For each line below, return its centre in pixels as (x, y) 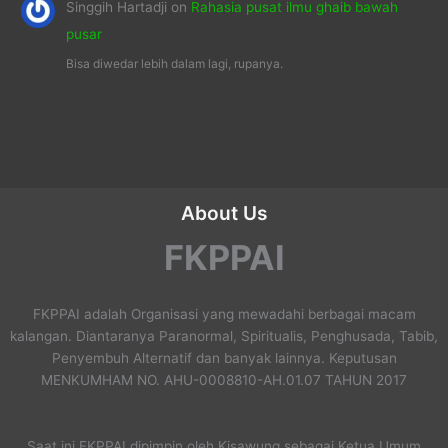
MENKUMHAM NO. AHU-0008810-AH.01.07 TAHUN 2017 (224, 379)
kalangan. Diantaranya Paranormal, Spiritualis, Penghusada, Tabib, (224, 335)
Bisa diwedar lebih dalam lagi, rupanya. (174, 64)
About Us (224, 213)
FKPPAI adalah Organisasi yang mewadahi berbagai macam (224, 313)
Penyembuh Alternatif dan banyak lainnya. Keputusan (224, 357)
